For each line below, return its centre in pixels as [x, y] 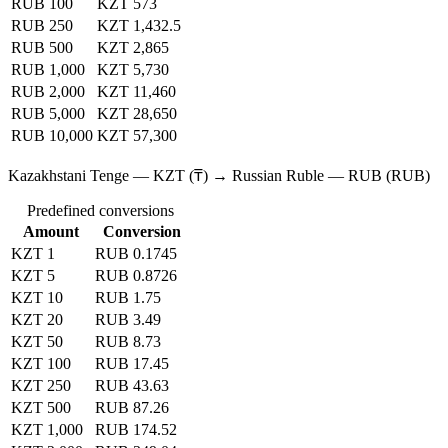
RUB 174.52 [136, 430]
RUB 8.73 [128, 342]
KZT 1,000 [47, 430]
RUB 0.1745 [136, 254]
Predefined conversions [100, 211]
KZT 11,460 [136, 92]
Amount [51, 232]
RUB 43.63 [132, 386]
